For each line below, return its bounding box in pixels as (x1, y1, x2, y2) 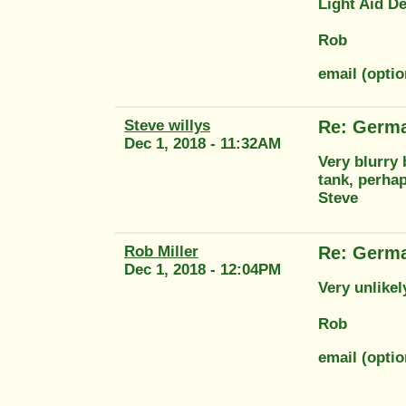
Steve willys (124, 116, 210, 134)
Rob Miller (124, 242, 198, 260)
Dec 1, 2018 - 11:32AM (124, 134, 281, 152)
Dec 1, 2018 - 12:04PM (124, 260, 281, 278)
